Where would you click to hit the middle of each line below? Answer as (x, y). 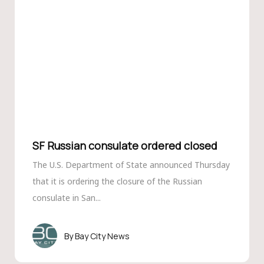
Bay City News (102, 236)
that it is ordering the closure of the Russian (117, 181)
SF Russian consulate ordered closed (125, 146)
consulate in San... (66, 198)
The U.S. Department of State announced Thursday (131, 165)
